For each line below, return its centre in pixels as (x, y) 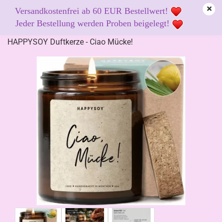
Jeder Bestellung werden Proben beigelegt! (92, 24)
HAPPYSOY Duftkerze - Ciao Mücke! (70, 42)
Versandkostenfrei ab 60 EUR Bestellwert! (91, 11)
